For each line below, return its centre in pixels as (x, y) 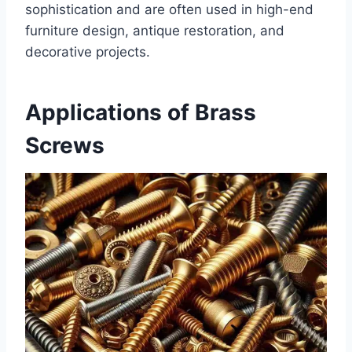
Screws (65, 146)
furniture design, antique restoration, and (155, 31)
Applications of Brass (141, 113)
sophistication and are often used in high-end (169, 10)
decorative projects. (88, 52)
